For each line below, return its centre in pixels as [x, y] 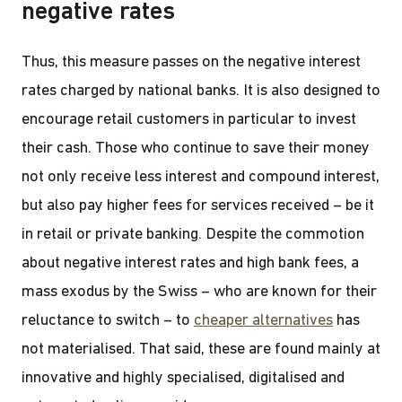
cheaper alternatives [263, 320]
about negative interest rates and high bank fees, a [190, 263]
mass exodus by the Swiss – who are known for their [199, 292]
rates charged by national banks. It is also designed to [201, 91]
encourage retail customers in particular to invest [189, 119]
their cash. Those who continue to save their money [196, 148]
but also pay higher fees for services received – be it [198, 205]
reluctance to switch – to [108, 320]
